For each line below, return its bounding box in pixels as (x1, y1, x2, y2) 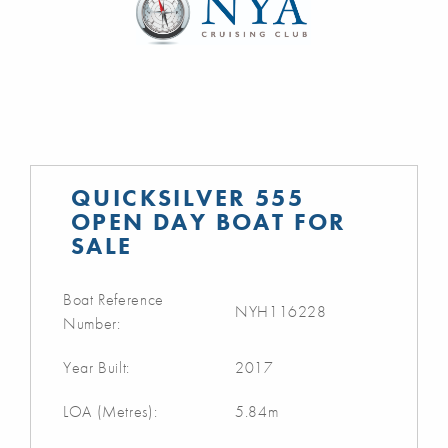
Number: (63, 312, 121, 334)
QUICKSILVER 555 (71, 181, 304, 213)
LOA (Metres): (63, 400, 158, 422)
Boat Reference (63, 288, 164, 310)
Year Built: (63, 356, 131, 378)
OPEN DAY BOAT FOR (71, 205, 347, 237)
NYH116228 (235, 300, 327, 322)
